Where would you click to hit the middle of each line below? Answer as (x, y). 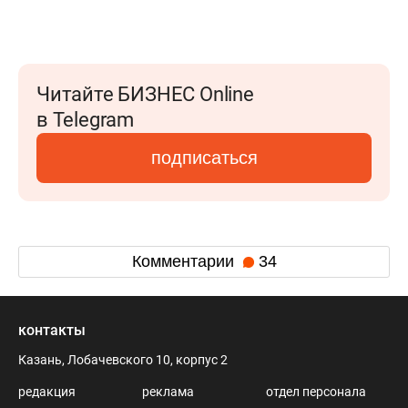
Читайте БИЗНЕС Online (145, 94)
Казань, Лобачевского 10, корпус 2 (123, 359)
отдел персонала (316, 391)
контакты (52, 330)
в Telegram (85, 119)
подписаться (204, 157)
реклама (168, 391)
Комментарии (185, 262)
